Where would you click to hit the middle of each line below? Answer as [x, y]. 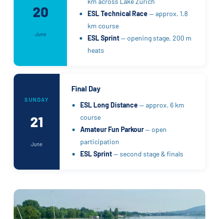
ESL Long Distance [109, 105]
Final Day [86, 88]
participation [100, 141]
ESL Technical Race [118, 13]
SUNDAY [37, 99]
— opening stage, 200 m [155, 38]
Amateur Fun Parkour [112, 129]
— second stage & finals [148, 153]
